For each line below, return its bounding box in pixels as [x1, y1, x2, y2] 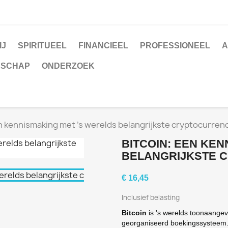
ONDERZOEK [42, 62, 95, 70]
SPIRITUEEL [18, 41, 67, 50]
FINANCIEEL [78, 41, 128, 50]
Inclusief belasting [122, 193, 180, 202]
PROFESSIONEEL [140, 41, 210, 50]
